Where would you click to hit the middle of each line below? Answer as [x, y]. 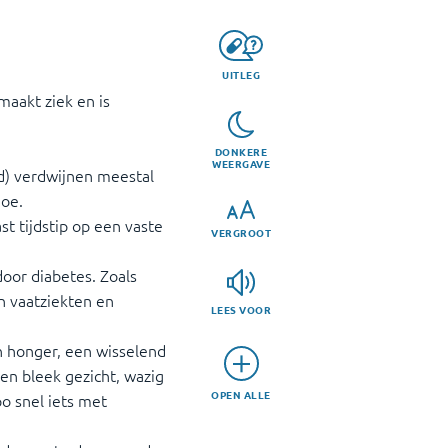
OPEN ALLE [241, 395]
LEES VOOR [241, 310]
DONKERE [241, 152]
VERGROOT [241, 233]
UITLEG [241, 74]
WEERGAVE [241, 164]
